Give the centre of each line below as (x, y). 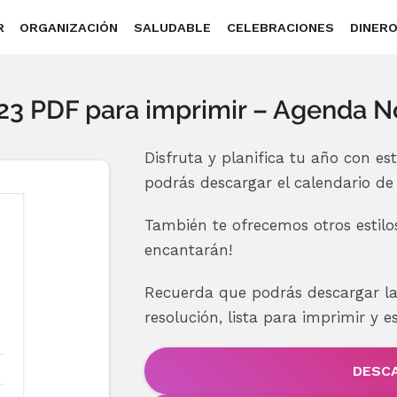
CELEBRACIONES (281, 27)
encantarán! (188, 250)
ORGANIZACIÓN (69, 27)
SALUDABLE (173, 27)
